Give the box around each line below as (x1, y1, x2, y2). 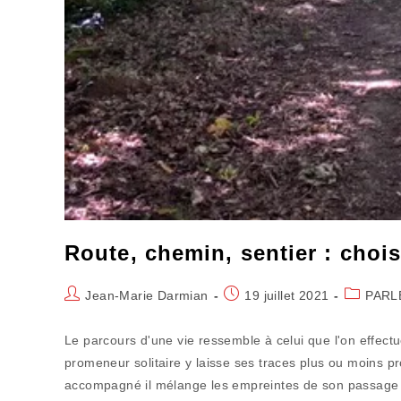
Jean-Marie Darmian (85, 288, 209, 303)
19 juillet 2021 (244, 288, 329, 303)
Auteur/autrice (64, 286, 149, 302)
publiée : (223, 305, 275, 320)
